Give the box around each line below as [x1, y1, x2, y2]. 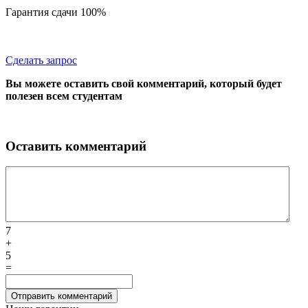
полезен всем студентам [5, 89, 122, 102]
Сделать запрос [5, 54, 77, 66]
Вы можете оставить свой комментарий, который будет [5, 77, 282, 89]
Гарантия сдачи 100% [5, 5, 106, 18]
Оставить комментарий [5, 138, 146, 153]
